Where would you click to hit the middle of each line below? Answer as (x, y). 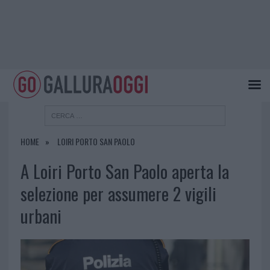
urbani (41, 216)
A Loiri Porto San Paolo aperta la (124, 171)
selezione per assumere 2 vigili (118, 194)
